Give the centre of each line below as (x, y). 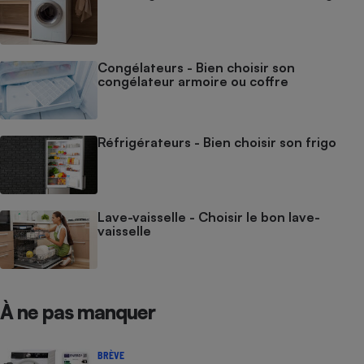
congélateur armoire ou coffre (193, 81)
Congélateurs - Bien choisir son (196, 67)
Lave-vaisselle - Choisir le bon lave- (209, 217)
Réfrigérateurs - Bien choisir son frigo (217, 142)
